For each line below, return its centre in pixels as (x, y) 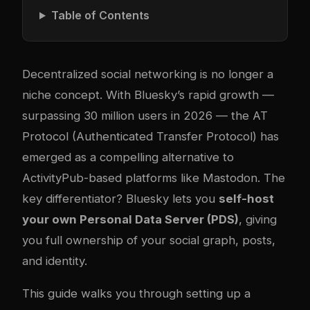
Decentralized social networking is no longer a (148, 74)
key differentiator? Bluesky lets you (120, 199)
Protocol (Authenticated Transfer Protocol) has (151, 136)
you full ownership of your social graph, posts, (149, 240)
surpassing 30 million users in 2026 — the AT (145, 116)
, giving (258, 219)
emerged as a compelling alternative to (128, 157)
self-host (246, 199)
